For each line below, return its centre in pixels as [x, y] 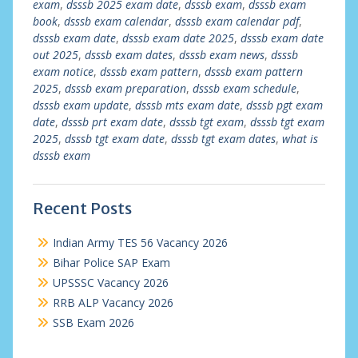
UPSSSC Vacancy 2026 [110, 282]
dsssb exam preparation [125, 88]
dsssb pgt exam [284, 105]
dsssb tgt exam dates [223, 139]
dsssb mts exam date [187, 105]
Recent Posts [82, 208]
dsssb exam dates [128, 55]
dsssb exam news [221, 55]
